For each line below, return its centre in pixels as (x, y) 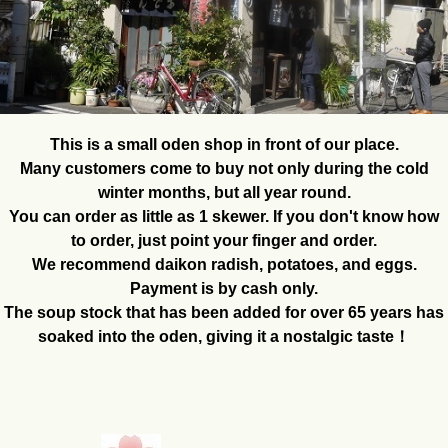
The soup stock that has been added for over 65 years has (224, 313)
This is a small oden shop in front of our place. (224, 145)
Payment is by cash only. (224, 289)
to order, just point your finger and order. (224, 241)
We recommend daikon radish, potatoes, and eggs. (224, 265)
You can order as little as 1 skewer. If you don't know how (224, 217)
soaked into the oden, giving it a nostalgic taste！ (224, 337)
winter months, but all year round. (224, 193)
